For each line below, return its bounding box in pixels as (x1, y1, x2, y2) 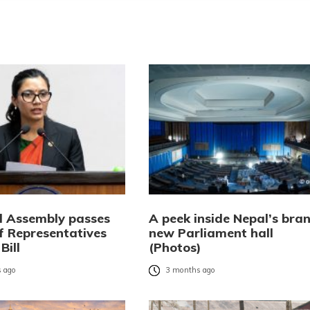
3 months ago (165, 265, 215, 275)
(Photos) (148, 239, 201, 255)
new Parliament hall (148, 224, 273, 241)
